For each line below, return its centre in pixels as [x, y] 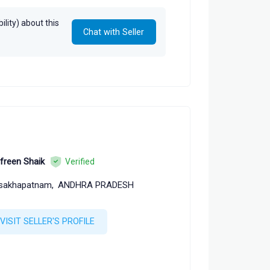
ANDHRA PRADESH [96, 185]
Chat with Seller [114, 32]
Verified [80, 161]
